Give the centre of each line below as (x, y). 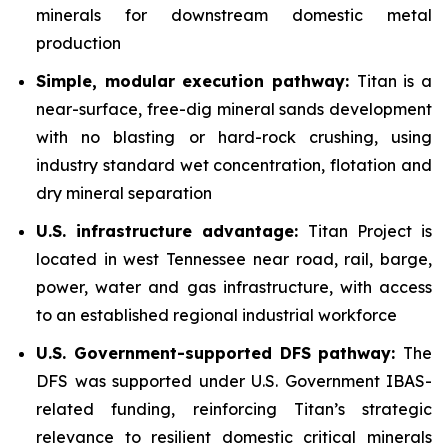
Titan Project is (370, 231)
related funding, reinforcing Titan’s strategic (234, 409)
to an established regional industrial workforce (216, 315)
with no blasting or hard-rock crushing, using (234, 137)
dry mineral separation (124, 193)
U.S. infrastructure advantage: (172, 231)
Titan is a (394, 81)
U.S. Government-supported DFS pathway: (219, 353)
